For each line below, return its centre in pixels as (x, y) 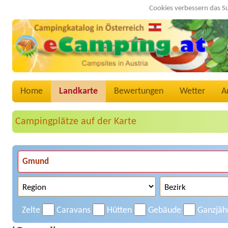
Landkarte (78, 92)
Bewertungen (139, 92)
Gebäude (165, 211)
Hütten (119, 211)
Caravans (74, 211)
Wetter (192, 92)
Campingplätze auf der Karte (76, 122)
